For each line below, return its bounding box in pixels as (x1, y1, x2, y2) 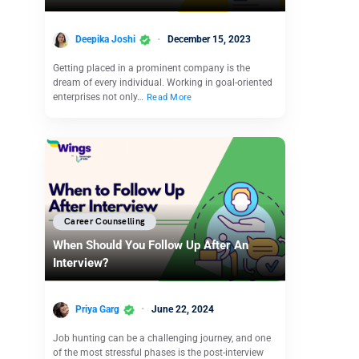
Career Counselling (64, 216, 146, 227)
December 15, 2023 (167, 34, 251, 46)
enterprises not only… (53, 91, 146, 103)
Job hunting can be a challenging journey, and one (53, 332, 271, 344)
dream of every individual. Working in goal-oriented (53, 77, 272, 89)
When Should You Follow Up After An (53, 238, 248, 253)
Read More (147, 92, 192, 103)
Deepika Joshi (75, 34, 135, 46)
